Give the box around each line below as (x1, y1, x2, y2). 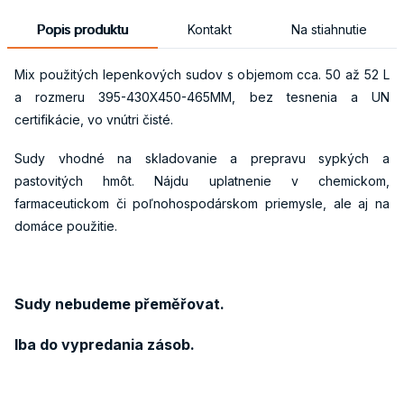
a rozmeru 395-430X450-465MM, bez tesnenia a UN (14, 89, 390, 106)
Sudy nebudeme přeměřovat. (14, 294, 225, 313)
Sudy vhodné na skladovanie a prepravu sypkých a (14, 150, 390, 166)
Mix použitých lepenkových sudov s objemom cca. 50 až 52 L (14, 67, 390, 83)
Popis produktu (37, 22, 128, 38)
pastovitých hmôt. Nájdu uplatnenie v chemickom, (14, 172, 390, 188)
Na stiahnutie (291, 22, 367, 38)
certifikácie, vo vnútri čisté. (14, 112, 173, 128)
